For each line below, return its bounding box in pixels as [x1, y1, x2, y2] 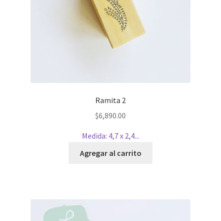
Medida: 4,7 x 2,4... [82, 130, 139, 141]
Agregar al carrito [79, 147, 142, 158]
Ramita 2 [95, 95, 126, 106]
